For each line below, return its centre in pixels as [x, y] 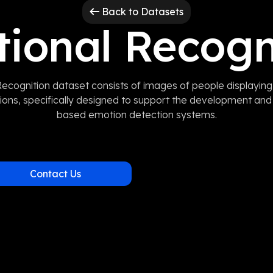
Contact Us [55, 173]
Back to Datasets [143, 12]
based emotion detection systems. [136, 115]
